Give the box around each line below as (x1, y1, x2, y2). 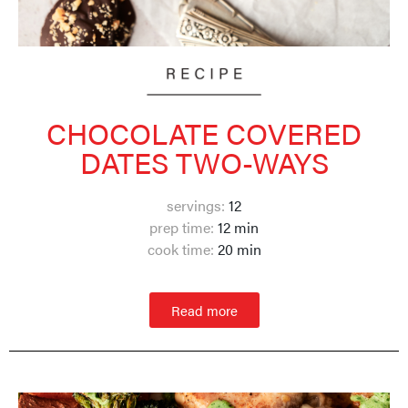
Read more (170, 300, 238, 320)
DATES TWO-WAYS (79, 141, 329, 183)
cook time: (147, 239, 214, 260)
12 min (214, 217, 259, 239)
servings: (167, 195, 225, 217)
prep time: (149, 217, 214, 239)
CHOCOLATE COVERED (46, 112, 362, 154)
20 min (213, 239, 261, 260)
